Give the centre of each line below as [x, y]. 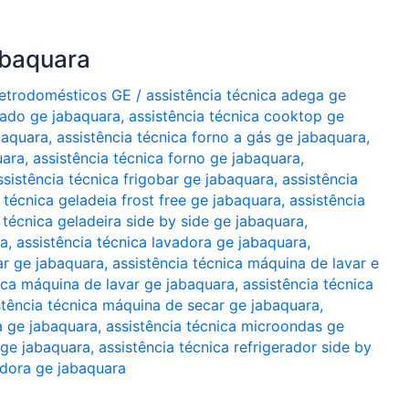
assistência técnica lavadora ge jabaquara [162, 242]
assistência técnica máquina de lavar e [246, 263]
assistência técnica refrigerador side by [235, 347]
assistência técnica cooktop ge [236, 116]
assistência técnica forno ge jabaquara [167, 158]
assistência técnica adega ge [246, 95]
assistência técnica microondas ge [225, 326]
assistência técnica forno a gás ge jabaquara [211, 137]
